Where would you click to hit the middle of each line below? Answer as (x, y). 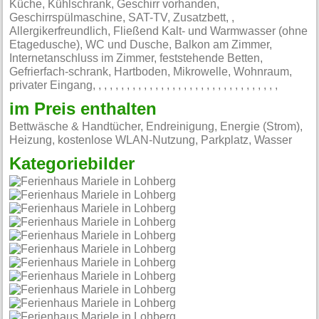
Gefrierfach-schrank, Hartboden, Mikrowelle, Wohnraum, (151, 72)
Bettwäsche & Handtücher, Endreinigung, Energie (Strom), (156, 126)
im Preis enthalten (83, 109)
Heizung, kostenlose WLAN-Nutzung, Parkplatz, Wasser (151, 140)
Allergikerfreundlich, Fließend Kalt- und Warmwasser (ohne (159, 31)
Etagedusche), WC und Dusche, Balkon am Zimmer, (141, 45)
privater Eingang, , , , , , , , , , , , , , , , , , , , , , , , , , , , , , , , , (144, 85)
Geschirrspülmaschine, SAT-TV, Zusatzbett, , (122, 18)
